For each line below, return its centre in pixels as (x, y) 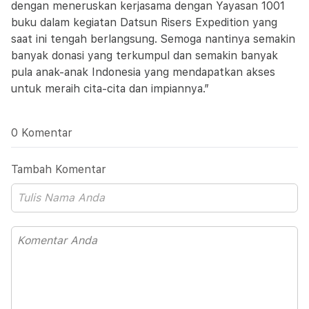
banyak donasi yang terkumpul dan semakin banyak (144, 56)
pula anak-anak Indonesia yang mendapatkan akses (143, 72)
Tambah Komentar (59, 169)
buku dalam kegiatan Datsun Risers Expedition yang (144, 22)
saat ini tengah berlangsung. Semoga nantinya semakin (153, 39)
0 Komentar (42, 133)
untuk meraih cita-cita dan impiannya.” (110, 89)
